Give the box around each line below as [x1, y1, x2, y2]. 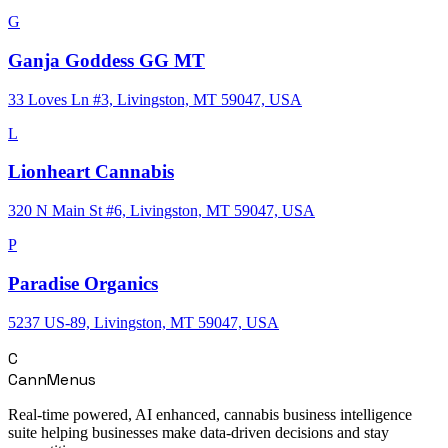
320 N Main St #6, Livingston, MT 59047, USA [8, 202, 315, 220]
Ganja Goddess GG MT [8, 49, 205, 71]
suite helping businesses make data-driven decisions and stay [8, 423, 389, 441]
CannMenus [8, 368, 96, 390]
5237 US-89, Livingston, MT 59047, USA [8, 313, 279, 331]
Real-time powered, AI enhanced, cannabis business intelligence [8, 405, 412, 423]
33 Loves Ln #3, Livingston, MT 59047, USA [8, 90, 302, 108]
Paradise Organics [8, 272, 158, 294]
